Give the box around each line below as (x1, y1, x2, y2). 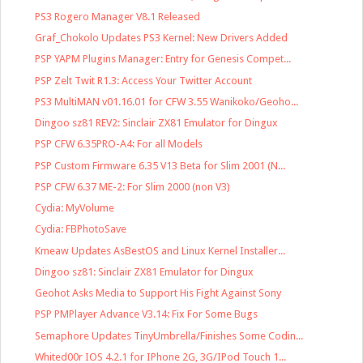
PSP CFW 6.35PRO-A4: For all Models (35, 138, 203, 151)
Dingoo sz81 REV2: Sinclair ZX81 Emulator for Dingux (35, 117, 279, 130)
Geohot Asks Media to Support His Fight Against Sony (35, 287, 282, 300)
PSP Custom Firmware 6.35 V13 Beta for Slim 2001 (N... (35, 159, 286, 172)
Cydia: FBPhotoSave (35, 223, 127, 236)
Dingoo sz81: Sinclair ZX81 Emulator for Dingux (35, 265, 254, 278)
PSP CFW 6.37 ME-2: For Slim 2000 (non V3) (35, 180, 231, 193)
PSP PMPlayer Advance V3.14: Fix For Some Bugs (35, 308, 258, 321)
